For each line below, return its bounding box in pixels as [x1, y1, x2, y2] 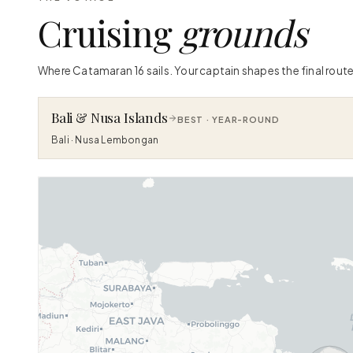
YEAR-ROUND [211, 114, 280, 124]
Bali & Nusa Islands [51, 109, 168, 126]
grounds [179, 9, 307, 56]
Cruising [38, 9, 180, 56]
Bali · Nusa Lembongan [51, 134, 159, 146]
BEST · [176, 114, 212, 124]
